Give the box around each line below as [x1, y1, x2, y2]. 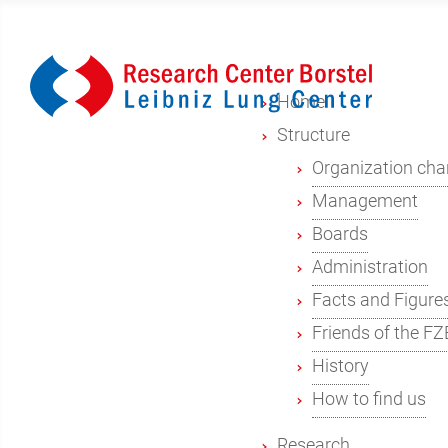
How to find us [312, 389, 426, 410]
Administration [312, 257, 428, 278]
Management [312, 191, 418, 212]
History [312, 356, 369, 377]
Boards [312, 224, 368, 245]
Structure [276, 125, 350, 146]
